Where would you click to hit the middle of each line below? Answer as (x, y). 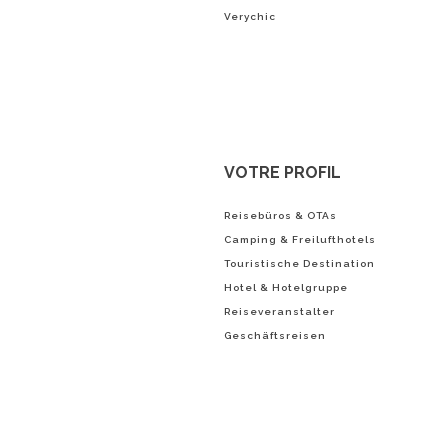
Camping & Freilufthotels (300, 240)
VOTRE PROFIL (282, 172)
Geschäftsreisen (275, 336)
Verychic (250, 16)
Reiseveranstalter (279, 312)
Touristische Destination (299, 264)
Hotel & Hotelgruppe (286, 288)
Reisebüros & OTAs (280, 216)
